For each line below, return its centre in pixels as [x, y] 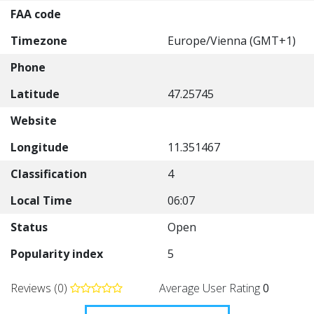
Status [29, 227]
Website [34, 121]
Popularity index [57, 254]
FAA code [36, 14]
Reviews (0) [40, 288]
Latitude [35, 94]
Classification [49, 174]
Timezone [39, 41]
